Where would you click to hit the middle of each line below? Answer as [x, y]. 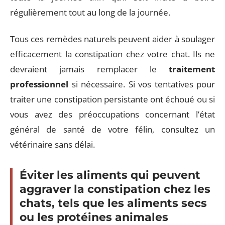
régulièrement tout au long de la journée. [90, 12]
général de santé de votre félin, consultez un [113, 129]
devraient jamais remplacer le [89, 69]
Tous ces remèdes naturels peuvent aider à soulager [113, 39]
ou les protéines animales [94, 217]
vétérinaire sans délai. [52, 144]
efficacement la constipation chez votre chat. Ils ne [113, 54]
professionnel [39, 84]
